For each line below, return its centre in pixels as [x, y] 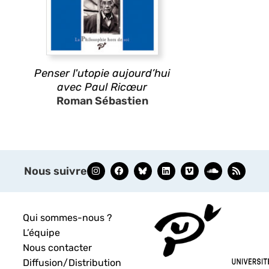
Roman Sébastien [102, 101]
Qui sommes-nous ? [68, 217]
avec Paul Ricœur [102, 87]
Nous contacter [58, 247]
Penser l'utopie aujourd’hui [102, 73]
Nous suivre [55, 171]
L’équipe [42, 232]
